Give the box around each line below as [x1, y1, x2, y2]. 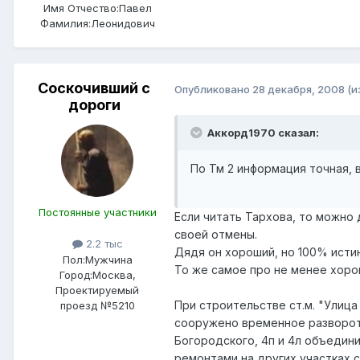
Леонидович [90, 17, 155, 31]
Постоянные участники [38, 206, 157, 219]
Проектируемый [55, 283, 139, 297]
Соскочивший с [38, 80, 150, 97]
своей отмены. [174, 227, 257, 242]
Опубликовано [174, 82, 252, 96]
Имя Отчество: [43, 2, 119, 15]
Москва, [92, 268, 136, 281]
